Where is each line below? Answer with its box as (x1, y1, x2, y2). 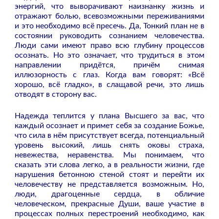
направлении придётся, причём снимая (15, 61, 204, 69)
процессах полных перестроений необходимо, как (15, 209, 204, 218)
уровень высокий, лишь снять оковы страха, (15, 141, 204, 149)
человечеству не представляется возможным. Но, (15, 180, 204, 188)
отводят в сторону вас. (15, 90, 97, 98)
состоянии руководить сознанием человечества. (15, 31, 204, 40)
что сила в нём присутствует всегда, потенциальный (15, 131, 204, 139)
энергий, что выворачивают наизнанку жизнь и (15, 2, 204, 10)
